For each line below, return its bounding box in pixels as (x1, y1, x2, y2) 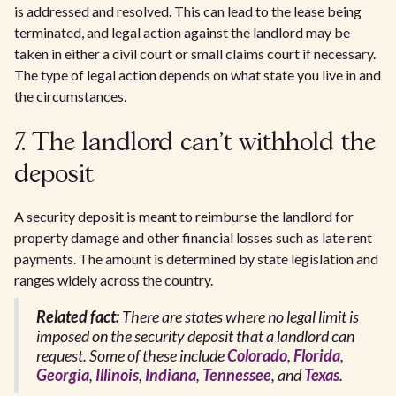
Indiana (145, 365, 196, 385)
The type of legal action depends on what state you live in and (14, 66, 381, 84)
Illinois (95, 365, 139, 385)
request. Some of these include (36, 346, 227, 366)
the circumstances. (14, 88, 126, 105)
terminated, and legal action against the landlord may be (14, 24, 350, 42)
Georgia (36, 365, 89, 385)
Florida (293, 346, 340, 366)
